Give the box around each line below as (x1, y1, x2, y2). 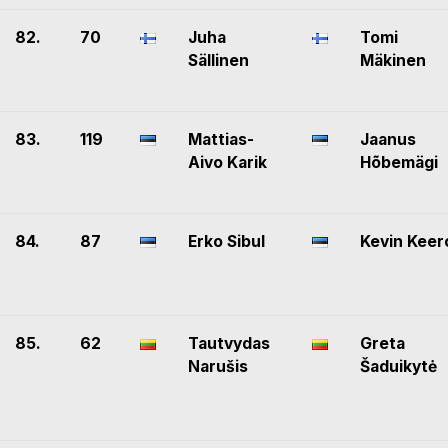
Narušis (188, 357, 248, 377)
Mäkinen (360, 51, 426, 71)
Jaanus (360, 130, 416, 150)
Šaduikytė (360, 357, 437, 377)
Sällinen (188, 51, 249, 71)
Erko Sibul (188, 232, 265, 252)
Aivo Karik (188, 153, 267, 173)
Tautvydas (188, 334, 270, 354)
